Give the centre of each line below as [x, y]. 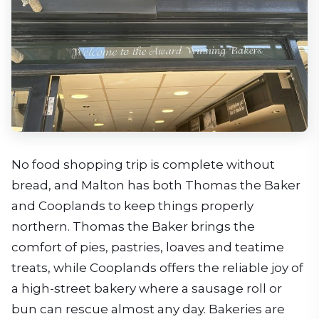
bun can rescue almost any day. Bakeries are [148, 309]
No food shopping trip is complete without [143, 164]
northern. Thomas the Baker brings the [133, 226]
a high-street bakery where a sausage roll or [147, 288]
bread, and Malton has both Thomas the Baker [156, 185]
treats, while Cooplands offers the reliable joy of [157, 267]
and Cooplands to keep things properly [132, 205]
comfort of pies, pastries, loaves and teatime [148, 247]
